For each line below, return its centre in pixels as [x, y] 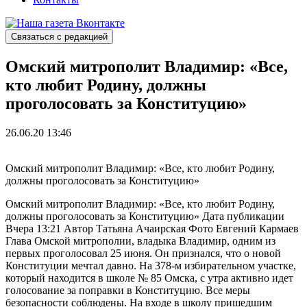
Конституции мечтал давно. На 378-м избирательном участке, [151, 265]
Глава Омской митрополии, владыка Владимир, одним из [140, 241]
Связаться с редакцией [59, 37]
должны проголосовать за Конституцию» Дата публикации [145, 216]
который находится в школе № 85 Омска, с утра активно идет [149, 278]
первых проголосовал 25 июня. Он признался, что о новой [143, 253]
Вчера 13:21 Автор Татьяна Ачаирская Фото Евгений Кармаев [152, 228]
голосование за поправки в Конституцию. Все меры [128, 290]
